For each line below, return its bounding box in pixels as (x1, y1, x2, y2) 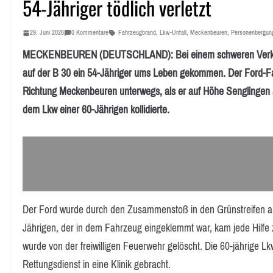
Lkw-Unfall (160, 26, 186, 39)
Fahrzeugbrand (118, 26, 156, 39)
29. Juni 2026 (30, 26, 64, 39)
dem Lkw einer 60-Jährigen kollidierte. (23, 100, 169, 120)
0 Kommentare (71, 26, 108, 39)
